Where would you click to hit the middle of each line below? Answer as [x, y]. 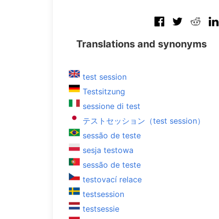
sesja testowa [108, 150]
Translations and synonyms [142, 44]
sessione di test [111, 106]
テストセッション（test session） [144, 121]
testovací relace [112, 179]
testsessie [101, 209]
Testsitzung [104, 91]
